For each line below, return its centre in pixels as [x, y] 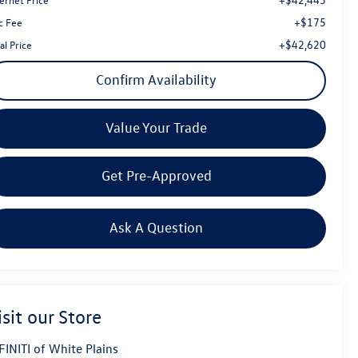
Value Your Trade [156, 127]
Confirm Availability [156, 79]
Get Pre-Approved [156, 175]
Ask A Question [156, 227]
